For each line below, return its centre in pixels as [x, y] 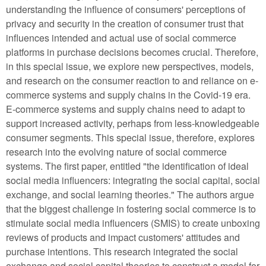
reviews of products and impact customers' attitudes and [123, 237]
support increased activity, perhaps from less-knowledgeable [133, 123]
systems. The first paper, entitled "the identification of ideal [127, 166]
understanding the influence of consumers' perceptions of [126, 9]
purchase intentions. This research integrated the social [122, 251]
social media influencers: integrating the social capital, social [133, 180]
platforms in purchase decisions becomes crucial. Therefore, [132, 52]
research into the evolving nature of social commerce [116, 151]
